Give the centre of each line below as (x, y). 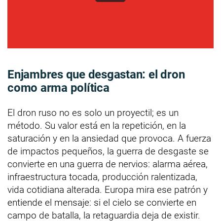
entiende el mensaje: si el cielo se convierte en (102, 202)
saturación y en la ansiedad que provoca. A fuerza (109, 138)
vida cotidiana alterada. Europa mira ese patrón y (108, 189)
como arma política (58, 88)
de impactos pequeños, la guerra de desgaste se (108, 151)
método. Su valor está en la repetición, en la (97, 125)
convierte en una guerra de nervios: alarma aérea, (108, 164)
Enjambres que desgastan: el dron (96, 74)
